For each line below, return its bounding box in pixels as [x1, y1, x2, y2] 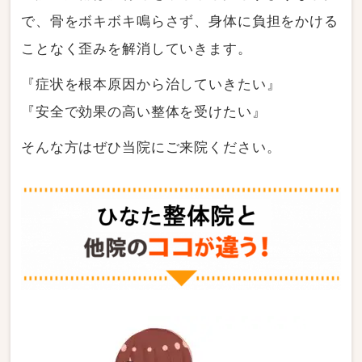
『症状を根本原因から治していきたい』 [21, 76, 281, 92]
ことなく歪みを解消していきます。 [21, 40, 252, 57]
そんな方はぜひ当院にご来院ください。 [21, 139, 281, 155]
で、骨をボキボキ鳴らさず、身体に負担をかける [21, 13, 339, 29]
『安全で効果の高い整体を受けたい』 [21, 103, 267, 120]
